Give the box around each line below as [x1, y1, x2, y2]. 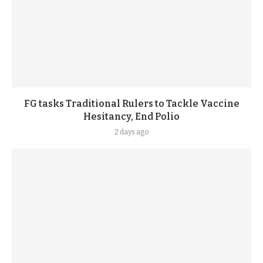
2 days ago [114, 128, 149, 136]
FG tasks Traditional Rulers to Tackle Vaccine [23, 98, 240, 109]
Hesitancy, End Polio [83, 111, 180, 122]
